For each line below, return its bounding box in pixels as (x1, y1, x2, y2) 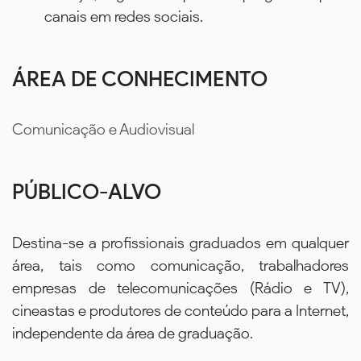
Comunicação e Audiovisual (12, 120, 194, 139)
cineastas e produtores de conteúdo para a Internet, (12, 301, 349, 320)
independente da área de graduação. (12, 323, 256, 342)
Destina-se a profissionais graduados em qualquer (12, 233, 349, 252)
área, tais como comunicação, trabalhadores (12, 255, 349, 275)
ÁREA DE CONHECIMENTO (12, 65, 268, 92)
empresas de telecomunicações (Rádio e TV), (12, 278, 349, 297)
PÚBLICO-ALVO (12, 179, 161, 205)
